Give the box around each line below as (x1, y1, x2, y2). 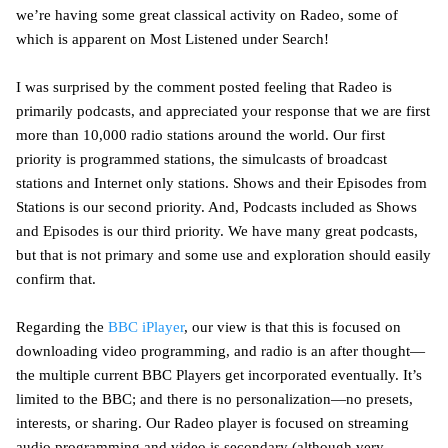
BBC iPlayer (108, 318, 184, 335)
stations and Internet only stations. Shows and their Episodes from (16, 174, 427, 191)
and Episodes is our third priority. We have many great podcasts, (16, 222, 418, 239)
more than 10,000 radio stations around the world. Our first (16, 126, 385, 143)
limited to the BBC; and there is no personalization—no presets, (16, 390, 413, 407)
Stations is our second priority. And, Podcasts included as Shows (16, 198, 417, 215)
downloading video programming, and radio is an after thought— (16, 342, 425, 359)
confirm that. (16, 270, 96, 287)
